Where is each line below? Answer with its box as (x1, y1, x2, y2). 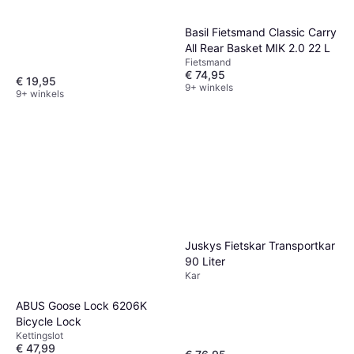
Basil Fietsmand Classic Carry (185, 24, 337, 39)
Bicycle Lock (16, 314, 81, 328)
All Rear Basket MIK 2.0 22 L (185, 40, 330, 55)
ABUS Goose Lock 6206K (16, 298, 147, 312)
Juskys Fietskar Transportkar (185, 239, 335, 253)
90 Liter (185, 254, 225, 269)
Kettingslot (16, 329, 63, 341)
